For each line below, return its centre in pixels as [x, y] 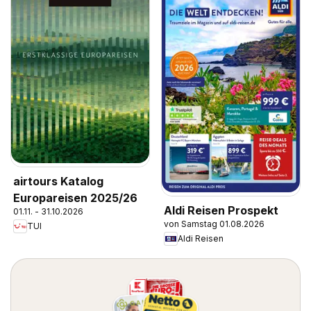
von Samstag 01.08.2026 [214, 224]
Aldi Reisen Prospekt [221, 210]
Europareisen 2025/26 [75, 197]
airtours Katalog [58, 181]
